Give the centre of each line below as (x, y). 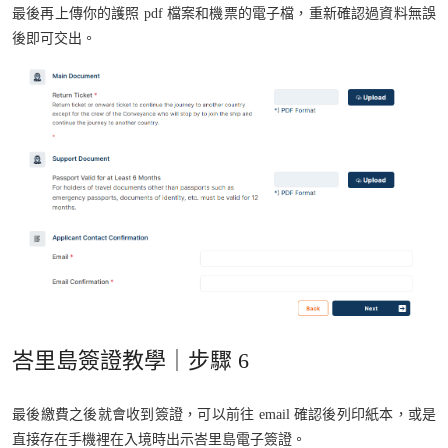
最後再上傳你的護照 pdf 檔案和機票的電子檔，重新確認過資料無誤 (224, 13)
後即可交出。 (54, 38)
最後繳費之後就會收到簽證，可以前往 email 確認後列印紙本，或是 (224, 415)
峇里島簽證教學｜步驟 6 (130, 361)
